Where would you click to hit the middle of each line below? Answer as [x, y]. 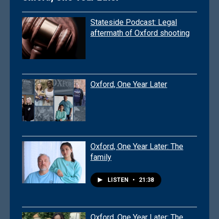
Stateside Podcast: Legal [134, 22]
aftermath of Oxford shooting [140, 33]
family [101, 157]
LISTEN [119, 180]
